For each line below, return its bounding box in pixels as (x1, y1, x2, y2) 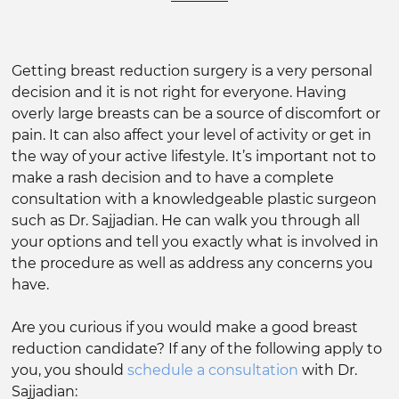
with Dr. (298, 362, 358, 379)
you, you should (12, 362, 128, 379)
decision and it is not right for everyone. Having (12, 84, 347, 102)
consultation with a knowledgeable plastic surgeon (12, 191, 378, 208)
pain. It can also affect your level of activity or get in (12, 126, 372, 144)
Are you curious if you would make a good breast (12, 319, 359, 337)
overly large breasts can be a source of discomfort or (12, 105, 381, 123)
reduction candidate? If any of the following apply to (12, 340, 383, 358)
